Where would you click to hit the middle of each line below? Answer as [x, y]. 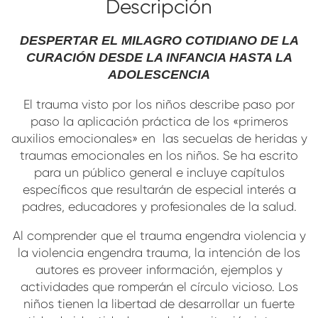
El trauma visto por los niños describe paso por [159, 104]
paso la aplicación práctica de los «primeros [159, 121]
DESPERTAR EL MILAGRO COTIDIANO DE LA [159, 41]
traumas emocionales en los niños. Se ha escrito [159, 155]
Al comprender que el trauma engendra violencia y [159, 236]
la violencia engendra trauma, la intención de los [159, 253]
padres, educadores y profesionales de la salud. [159, 206]
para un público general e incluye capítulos [159, 172]
